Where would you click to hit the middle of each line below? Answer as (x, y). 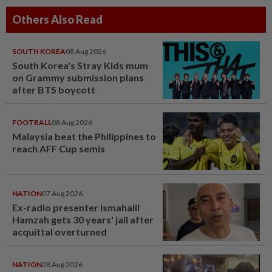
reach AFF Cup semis (59, 149)
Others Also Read (57, 20)
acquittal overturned (59, 232)
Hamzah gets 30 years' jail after (83, 220)
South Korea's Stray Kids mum (80, 66)
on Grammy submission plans (78, 78)
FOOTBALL (32, 123)
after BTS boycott (54, 90)
